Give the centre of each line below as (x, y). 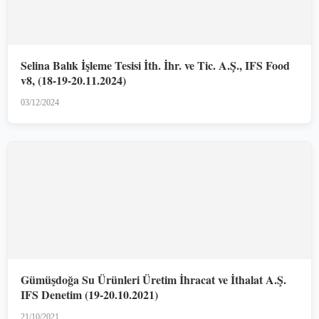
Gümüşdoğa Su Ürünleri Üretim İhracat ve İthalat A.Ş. (153, 279)
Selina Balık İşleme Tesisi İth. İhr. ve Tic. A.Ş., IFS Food (155, 65)
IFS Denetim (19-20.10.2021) (89, 294)
